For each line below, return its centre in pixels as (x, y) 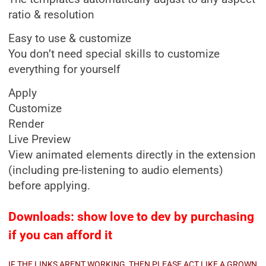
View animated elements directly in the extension (132, 155)
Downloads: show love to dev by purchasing (131, 217)
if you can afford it (60, 235)
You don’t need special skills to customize (114, 54)
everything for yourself (64, 69)
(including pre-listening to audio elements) (116, 170)
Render (26, 124)
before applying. (49, 186)
